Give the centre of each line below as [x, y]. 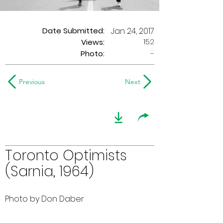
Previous [32, 82]
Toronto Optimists [66, 156]
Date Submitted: [73, 31]
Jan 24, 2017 [133, 31]
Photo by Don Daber [45, 199]
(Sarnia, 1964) [50, 171]
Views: [93, 42]
